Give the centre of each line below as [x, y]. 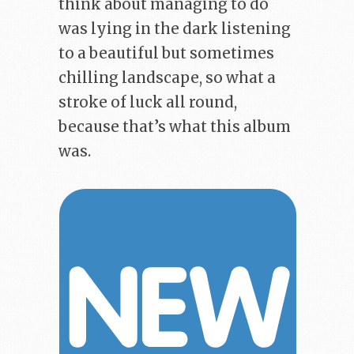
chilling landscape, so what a [167, 78]
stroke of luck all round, [148, 103]
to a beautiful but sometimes [166, 54]
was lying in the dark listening [175, 29]
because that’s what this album [175, 127]
